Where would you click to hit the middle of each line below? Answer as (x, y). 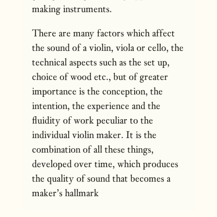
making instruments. (72, 8)
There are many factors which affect (104, 33)
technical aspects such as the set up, (101, 62)
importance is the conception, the (98, 91)
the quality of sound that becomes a (101, 178)
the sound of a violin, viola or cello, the (108, 47)
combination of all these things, (93, 149)
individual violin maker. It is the (94, 134)
